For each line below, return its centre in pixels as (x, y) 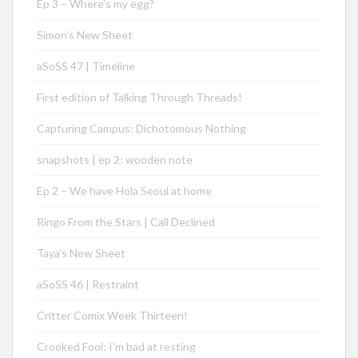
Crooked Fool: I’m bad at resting (116, 346)
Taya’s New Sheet (81, 253)
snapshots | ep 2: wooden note (115, 159)
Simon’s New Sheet (85, 35)
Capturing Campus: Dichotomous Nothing (141, 128)
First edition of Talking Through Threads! (139, 97)
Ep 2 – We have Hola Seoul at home (124, 191)
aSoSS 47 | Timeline (86, 66)
